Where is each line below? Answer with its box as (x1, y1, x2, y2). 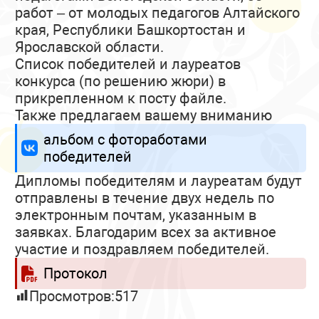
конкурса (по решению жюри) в (15, 73, 226, 90)
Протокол (43, 265, 108, 282)
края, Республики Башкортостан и (15, 21, 246, 38)
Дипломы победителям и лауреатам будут (15, 172, 303, 189)
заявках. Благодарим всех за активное (15, 224, 277, 241)
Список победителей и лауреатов (15, 56, 241, 73)
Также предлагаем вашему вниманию (15, 107, 273, 124)
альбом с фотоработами (43, 131, 208, 148)
